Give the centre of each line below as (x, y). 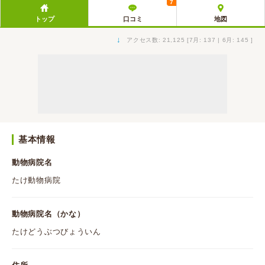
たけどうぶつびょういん (56, 232)
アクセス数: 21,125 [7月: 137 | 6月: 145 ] (189, 40)
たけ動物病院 (36, 180)
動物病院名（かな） (49, 214)
